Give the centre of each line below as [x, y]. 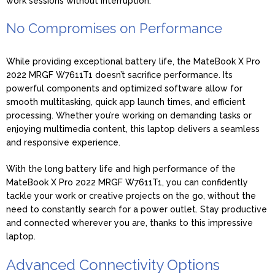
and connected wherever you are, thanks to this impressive [130, 223]
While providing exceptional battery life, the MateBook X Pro [133, 61]
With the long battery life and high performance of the [121, 168]
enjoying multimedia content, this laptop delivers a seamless [133, 129]
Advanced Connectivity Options [113, 265]
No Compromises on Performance [114, 28]
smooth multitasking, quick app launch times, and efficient [126, 102]
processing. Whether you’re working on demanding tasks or [129, 115]
